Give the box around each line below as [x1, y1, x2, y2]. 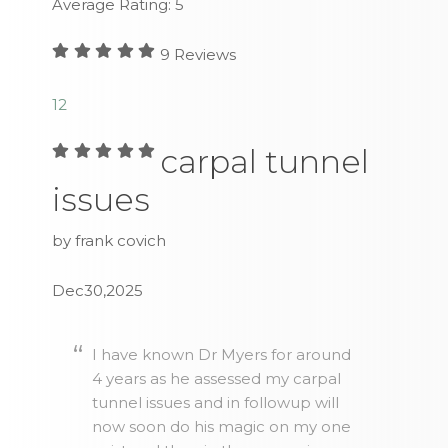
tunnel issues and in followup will [92, 393, 340, 412]
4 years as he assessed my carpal [92, 369, 342, 388]
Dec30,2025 [52, 281, 144, 300]
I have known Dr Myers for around [92, 345, 352, 364]
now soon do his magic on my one [92, 417, 352, 436]
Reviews [169, 45, 236, 64]
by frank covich [52, 231, 167, 250]
